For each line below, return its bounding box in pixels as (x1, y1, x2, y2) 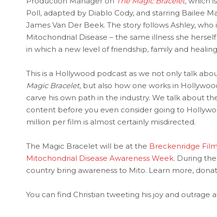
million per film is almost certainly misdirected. (26, 117, 196, 126)
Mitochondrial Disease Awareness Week (26, 154, 173, 163)
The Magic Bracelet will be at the (26, 141, 149, 151)
